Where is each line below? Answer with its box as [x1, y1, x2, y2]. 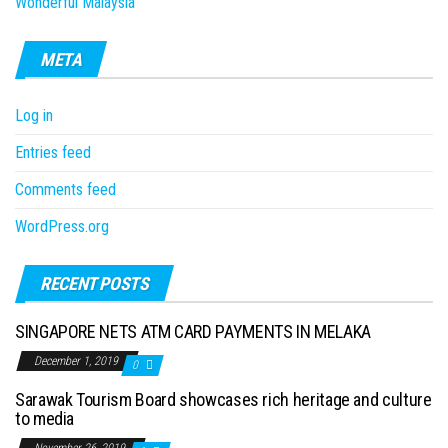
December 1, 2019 [34, 354, 121, 368]
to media [15, 408, 75, 429]
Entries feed [15, 143, 91, 162]
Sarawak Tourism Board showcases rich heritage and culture [15, 389, 432, 410]
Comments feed [15, 180, 116, 199]
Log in [15, 106, 53, 125]
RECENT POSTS [40, 273, 149, 294]
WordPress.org [15, 217, 109, 236]
